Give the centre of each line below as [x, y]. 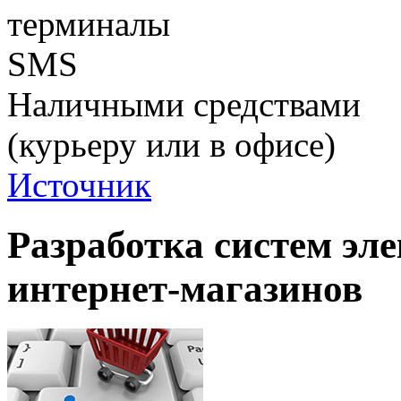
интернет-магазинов [185, 289]
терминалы [89, 24]
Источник [79, 185]
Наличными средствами [184, 105]
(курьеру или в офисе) [171, 145]
